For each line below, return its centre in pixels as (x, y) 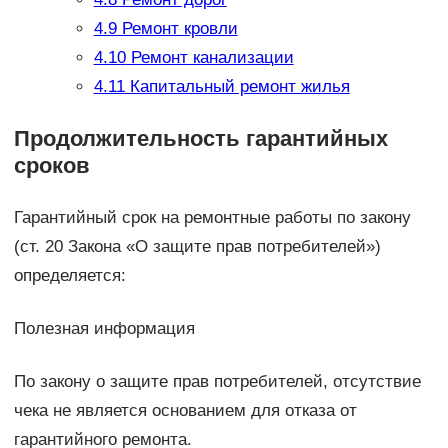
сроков (51, 166)
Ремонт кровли (177, 29)
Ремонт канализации (209, 58)
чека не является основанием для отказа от (185, 411)
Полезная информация (104, 329)
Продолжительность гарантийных (200, 139)
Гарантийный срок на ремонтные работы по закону (212, 218)
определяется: (69, 276)
